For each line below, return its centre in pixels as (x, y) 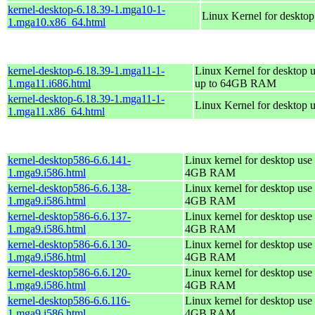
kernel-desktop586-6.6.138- (69, 188)
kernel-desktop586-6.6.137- (69, 216)
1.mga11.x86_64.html (56, 111)
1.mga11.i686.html (49, 83)
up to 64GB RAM (236, 83)
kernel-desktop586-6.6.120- (69, 272)
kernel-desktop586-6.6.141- (69, 160)
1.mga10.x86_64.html (57, 22)
